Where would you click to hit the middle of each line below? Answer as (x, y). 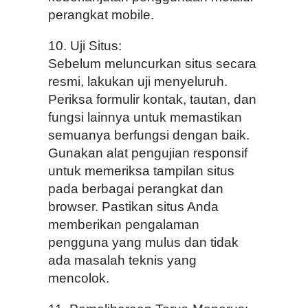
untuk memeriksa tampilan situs (141, 171)
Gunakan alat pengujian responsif (148, 153)
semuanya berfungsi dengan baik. (149, 135)
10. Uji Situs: (85, 46)
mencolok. (79, 278)
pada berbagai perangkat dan (136, 189)
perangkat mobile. (101, 15)
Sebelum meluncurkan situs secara (152, 64)
